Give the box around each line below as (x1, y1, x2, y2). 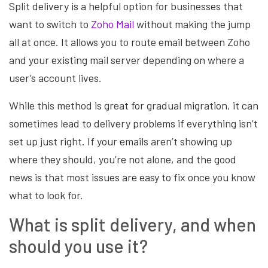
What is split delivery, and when (9, 214, 256, 236)
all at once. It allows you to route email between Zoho (9, 35, 250, 49)
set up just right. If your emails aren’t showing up (9, 135, 232, 148)
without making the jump (134, 17, 251, 31)
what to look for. (9, 188, 83, 202)
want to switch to (9, 17, 91, 31)
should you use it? (9, 235, 148, 257)
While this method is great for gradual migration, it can (9, 99, 258, 112)
